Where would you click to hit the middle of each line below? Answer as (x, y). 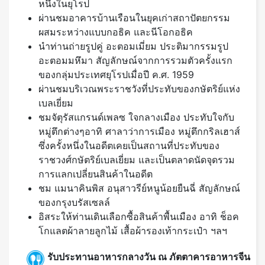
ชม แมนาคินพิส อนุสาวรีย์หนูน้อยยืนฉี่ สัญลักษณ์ (139, 188)
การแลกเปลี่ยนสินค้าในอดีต (96, 174)
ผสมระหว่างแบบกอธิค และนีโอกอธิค (116, 32)
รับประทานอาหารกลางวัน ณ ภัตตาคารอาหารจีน (149, 256)
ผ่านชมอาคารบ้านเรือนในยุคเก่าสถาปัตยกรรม (134, 18)
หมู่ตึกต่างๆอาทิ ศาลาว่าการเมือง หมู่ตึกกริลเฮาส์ (139, 132)
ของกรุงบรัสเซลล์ (74, 203)
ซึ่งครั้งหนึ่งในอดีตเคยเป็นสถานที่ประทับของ (129, 146)
